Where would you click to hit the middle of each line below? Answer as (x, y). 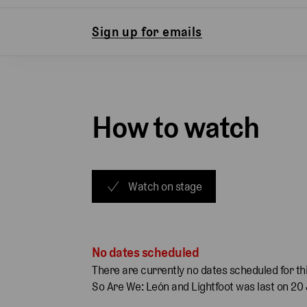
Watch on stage (165, 187)
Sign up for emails (147, 32)
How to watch (176, 127)
